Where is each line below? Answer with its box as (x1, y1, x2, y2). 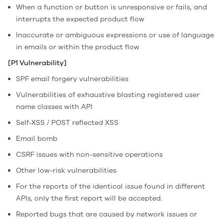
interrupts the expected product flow (16, 14, 144, 24)
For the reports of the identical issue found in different (16, 182, 205, 191)
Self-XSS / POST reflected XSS (16, 118, 118, 127)
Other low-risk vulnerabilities (16, 166, 116, 175)
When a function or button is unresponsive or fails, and (16, 2, 207, 12)
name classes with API (16, 102, 93, 111)
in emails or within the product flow (16, 42, 139, 52)
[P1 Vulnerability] (8, 58, 67, 68)
